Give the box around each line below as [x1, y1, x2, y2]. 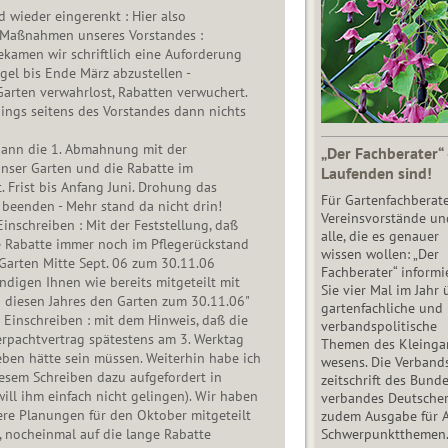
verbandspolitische [320, 316, 437, 335]
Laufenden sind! [320, 162, 432, 183]
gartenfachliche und [320, 298, 443, 317]
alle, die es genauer [320, 226, 439, 245]
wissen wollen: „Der [320, 244, 439, 263]
